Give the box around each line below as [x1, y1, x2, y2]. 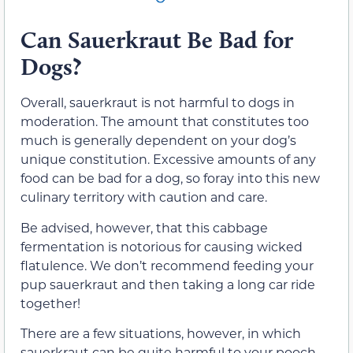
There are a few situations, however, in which [20, 325, 301, 342]
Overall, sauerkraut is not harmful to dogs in [20, 94, 295, 111]
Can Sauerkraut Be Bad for [20, 25, 293, 55]
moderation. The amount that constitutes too [20, 113, 309, 130]
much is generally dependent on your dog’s [20, 132, 296, 149]
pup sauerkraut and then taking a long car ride [20, 275, 315, 292]
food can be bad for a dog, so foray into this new [20, 169, 320, 187]
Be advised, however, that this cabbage [20, 218, 268, 236]
